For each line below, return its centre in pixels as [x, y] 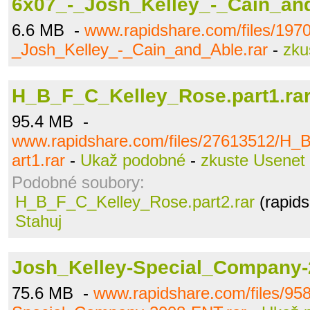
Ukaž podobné [133, 160]
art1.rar [38, 160]
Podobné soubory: [78, 182]
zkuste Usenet [253, 160]
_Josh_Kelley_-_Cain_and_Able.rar [140, 49]
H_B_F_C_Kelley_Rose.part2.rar [135, 202]
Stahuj [38, 221]
